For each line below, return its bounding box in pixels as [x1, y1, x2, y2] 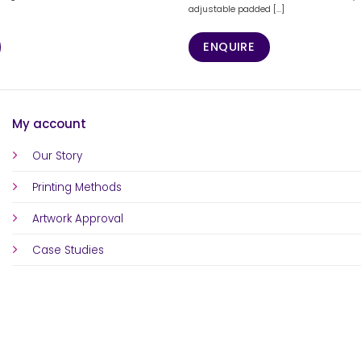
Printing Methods [31, 179, 122, 195]
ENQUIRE [203, 39, 255, 56]
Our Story [31, 147, 82, 164]
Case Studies [31, 242, 104, 258]
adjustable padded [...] [188, 3, 284, 15]
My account [11, 115, 86, 133]
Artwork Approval [31, 210, 123, 226]
